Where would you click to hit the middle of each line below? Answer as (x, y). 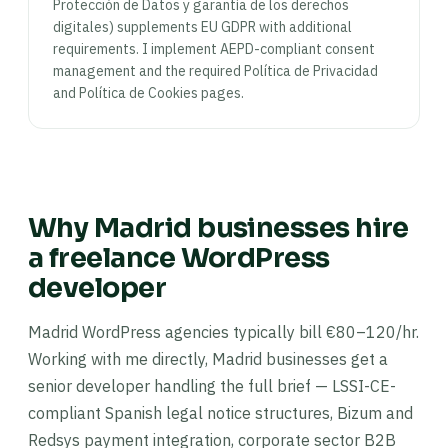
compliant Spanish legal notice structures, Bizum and (220, 413)
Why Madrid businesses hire (218, 228)
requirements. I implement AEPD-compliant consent (214, 49)
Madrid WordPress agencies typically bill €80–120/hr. (223, 332)
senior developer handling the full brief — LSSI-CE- (212, 386)
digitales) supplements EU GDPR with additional (202, 27)
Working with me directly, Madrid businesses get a (208, 359)
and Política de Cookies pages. (148, 93)
